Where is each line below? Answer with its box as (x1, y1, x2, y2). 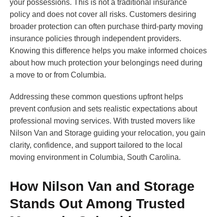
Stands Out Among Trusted (10, 196, 185, 212)
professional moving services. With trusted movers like (10, 117, 195, 125)
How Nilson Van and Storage (10, 179, 195, 194)
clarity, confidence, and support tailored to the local (10, 141, 183, 150)
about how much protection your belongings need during (10, 59, 202, 67)
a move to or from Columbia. (10, 71, 106, 79)
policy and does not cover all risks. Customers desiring (10, 10, 196, 19)
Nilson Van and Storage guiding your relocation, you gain (10, 129, 205, 138)
